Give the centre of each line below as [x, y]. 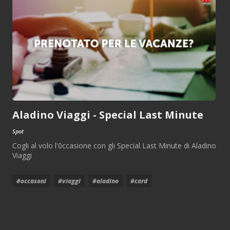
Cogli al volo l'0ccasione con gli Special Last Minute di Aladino [114, 145]
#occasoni [31, 181]
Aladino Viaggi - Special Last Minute [108, 114]
